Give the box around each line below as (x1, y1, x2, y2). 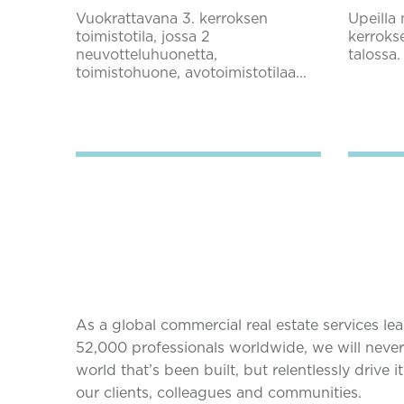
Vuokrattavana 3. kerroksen (76, 12, 268, 26)
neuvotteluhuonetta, (76, 48, 217, 62)
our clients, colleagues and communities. (76, 386, 362, 400)
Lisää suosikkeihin (133, 112, 247, 124)
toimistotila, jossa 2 (76, 30, 210, 44)
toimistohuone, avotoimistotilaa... (76, 66, 307, 80)
